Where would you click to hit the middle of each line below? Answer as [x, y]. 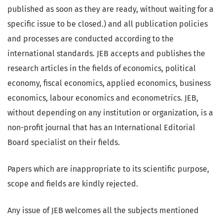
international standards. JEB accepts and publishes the [106, 54]
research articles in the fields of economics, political [102, 69]
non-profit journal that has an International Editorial [101, 128]
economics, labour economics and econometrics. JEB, [103, 98]
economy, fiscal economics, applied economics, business [109, 83]
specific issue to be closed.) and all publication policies [108, 24]
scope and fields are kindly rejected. [73, 184]
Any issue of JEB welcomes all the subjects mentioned [103, 211]
